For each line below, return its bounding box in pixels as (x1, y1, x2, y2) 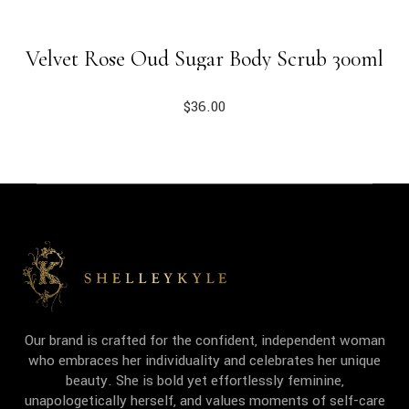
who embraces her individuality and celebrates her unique (28, 350, 381, 371)
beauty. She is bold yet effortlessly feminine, (65, 370, 344, 391)
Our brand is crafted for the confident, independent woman (24, 330, 385, 351)
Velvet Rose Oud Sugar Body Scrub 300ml (26, 46, 383, 72)
